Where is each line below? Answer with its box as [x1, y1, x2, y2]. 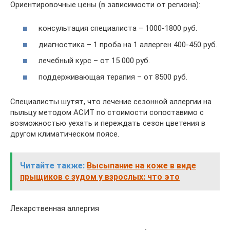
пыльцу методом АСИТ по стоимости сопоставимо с [10, 107, 204, 117]
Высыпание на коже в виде [87, 160, 196, 170]
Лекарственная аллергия [10, 203, 99, 213]
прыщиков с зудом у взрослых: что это [20, 171, 180, 182]
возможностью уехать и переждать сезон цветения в [10, 118, 205, 128]
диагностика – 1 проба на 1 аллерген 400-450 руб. [39, 40, 217, 49]
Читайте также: [20, 160, 85, 170]
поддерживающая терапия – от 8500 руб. [39, 72, 187, 82]
